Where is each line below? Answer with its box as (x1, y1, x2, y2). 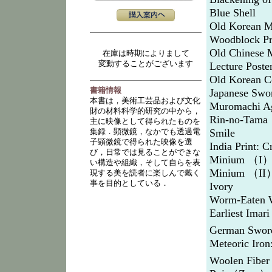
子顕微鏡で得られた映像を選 (90, 138, 192, 146)
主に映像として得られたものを (90, 117, 200, 126)
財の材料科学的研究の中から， (90, 107, 200, 115)
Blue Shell (209, 7, 256, 19)
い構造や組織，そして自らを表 (90, 158, 200, 167)
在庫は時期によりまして (102, 49, 189, 58)
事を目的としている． (90, 179, 169, 188)
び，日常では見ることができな (90, 148, 200, 157)
